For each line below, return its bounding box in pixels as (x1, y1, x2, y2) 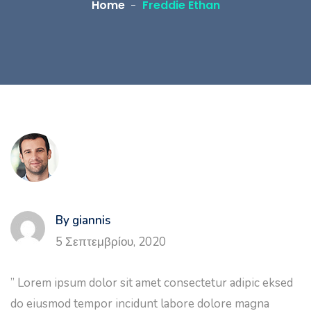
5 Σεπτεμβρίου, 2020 (56, 233, 166, 250)
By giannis (56, 212, 110, 228)
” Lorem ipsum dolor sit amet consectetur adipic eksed (10, 274, 293, 291)
